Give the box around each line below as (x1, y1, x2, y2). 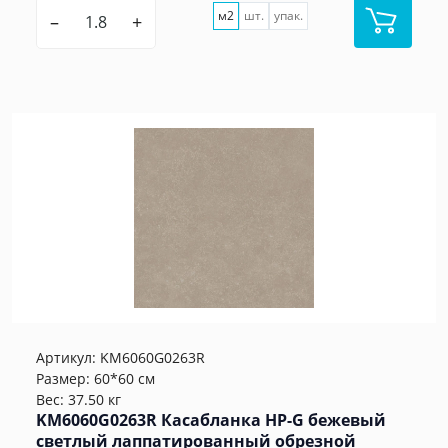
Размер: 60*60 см (36, 369, 155, 389)
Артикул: (36, 348, 100, 368)
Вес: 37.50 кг (36, 390, 121, 410)
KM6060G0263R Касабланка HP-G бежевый (36, 409, 386, 432)
